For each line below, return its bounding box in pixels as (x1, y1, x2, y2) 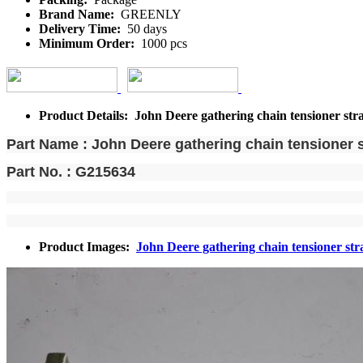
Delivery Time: (39, 21, 124, 36)
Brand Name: (39, 6, 117, 21)
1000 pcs (138, 36, 187, 50)
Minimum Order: (39, 36, 138, 50)
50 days (124, 21, 167, 36)
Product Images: (39, 239, 136, 254)
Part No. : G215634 (6, 164, 135, 181)
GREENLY (117, 6, 181, 21)
